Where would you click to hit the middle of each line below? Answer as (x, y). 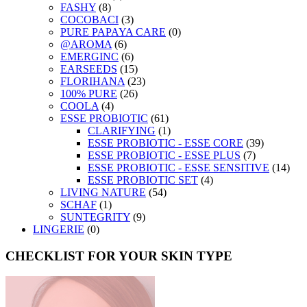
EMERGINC (89, 57)
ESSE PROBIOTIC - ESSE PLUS (164, 155)
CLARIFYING (122, 131)
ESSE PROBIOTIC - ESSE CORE (165, 143)
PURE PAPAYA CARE (113, 32)
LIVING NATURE (103, 192)
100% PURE (89, 94)
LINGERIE (59, 229)
